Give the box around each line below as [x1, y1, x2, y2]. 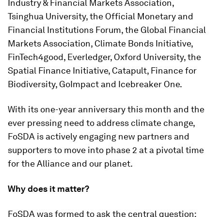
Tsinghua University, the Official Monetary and [8, 11, 193, 21]
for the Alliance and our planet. [8, 158, 133, 169]
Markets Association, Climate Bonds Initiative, [8, 38, 193, 48]
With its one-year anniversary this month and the [8, 104, 204, 114]
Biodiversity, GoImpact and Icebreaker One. [8, 79, 182, 89]
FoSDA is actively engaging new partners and [8, 131, 189, 141]
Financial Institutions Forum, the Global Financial [8, 25, 206, 35]
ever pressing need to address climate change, [8, 118, 195, 128]
